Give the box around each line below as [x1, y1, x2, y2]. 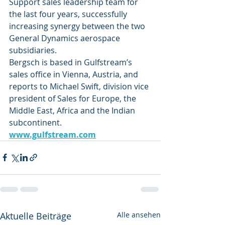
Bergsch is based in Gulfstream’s [9, 56, 134, 68]
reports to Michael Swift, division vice [9, 80, 151, 92]
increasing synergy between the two [9, 20, 147, 32]
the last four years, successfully [9, 8, 129, 20]
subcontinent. [9, 117, 64, 128]
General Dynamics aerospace [9, 32, 122, 44]
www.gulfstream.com [9, 129, 96, 140]
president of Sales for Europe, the [9, 92, 138, 104]
